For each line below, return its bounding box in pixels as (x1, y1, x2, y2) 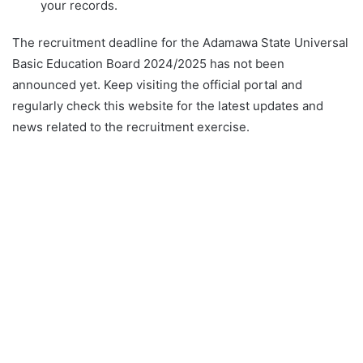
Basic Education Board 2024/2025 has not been (12, 56, 284, 71)
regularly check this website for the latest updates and (12, 98, 323, 113)
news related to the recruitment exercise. (12, 119, 250, 135)
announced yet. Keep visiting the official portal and (12, 77, 302, 92)
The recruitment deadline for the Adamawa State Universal (12, 35, 348, 50)
